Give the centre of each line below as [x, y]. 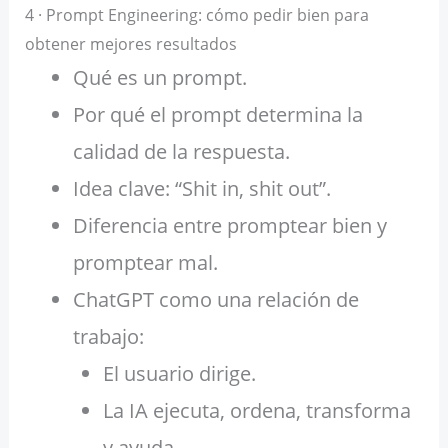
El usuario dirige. [179, 374]
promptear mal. [145, 263]
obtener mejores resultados [130, 44]
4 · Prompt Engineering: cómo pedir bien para [196, 15]
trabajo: [108, 337]
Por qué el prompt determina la [217, 115]
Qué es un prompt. [159, 78]
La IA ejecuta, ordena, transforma [256, 411]
